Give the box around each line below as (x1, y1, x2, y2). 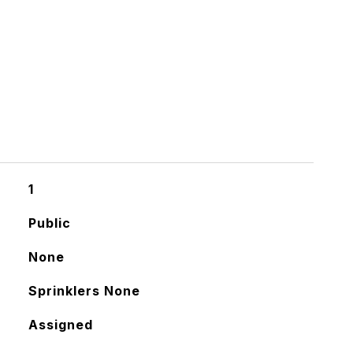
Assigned (28, 317, 93, 333)
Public (28, 215, 71, 231)
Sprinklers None (28, 283, 140, 299)
